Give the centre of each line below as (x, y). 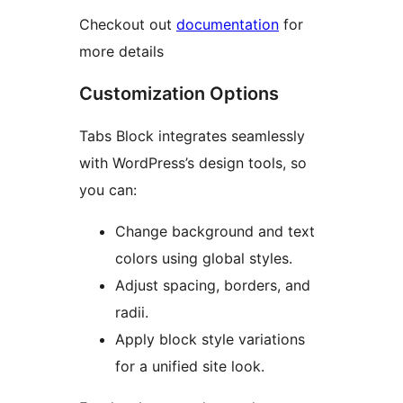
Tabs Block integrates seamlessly (192, 136)
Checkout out (128, 25)
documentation (228, 25)
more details (121, 52)
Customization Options (179, 94)
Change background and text (215, 232)
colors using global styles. (204, 259)
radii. (132, 313)
